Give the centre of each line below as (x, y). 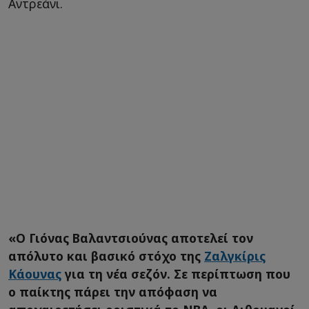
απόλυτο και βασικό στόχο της (106, 256)
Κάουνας (35, 274)
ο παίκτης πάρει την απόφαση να (113, 292)
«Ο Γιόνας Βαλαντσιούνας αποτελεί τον (131, 238)
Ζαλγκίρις (235, 256)
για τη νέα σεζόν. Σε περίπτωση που (176, 274)
